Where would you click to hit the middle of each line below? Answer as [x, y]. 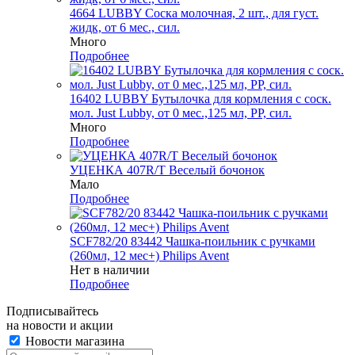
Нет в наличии [110, 269]
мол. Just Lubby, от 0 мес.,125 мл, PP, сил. [181, 113]
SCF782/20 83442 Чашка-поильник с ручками [193, 241]
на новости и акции [60, 325]
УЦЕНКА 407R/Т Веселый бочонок [167, 170]
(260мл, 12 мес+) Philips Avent [149, 255]
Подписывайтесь [52, 311]
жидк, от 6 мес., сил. [125, 27]
